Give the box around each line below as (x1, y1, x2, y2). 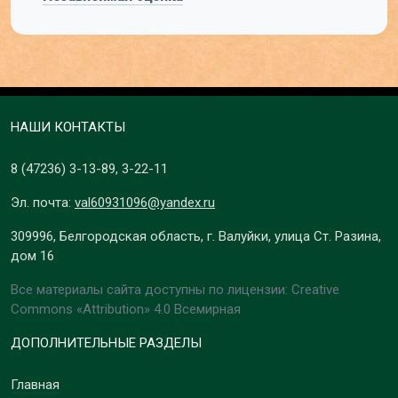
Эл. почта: (11, 195, 75, 211)
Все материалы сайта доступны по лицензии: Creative (11, 282, 339, 298)
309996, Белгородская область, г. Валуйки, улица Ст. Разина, (11, 228, 381, 245)
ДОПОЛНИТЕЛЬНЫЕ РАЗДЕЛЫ (11, 335, 202, 352)
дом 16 (11, 248, 54, 265)
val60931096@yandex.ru (75, 195, 215, 211)
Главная (11, 377, 60, 394)
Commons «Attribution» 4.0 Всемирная (11, 301, 241, 318)
